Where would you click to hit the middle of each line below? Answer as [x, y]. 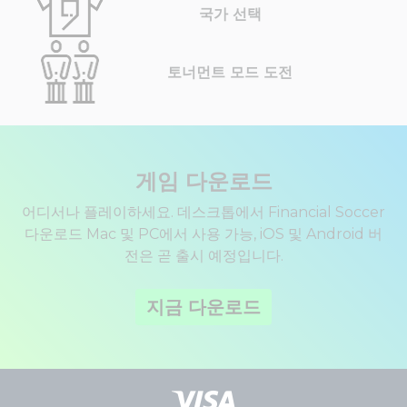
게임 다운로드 [203, 182]
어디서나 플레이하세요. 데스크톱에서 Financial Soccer [203, 213]
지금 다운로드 [203, 308]
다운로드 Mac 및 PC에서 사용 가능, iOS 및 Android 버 [203, 234]
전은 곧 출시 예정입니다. [203, 256]
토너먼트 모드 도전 [230, 73]
